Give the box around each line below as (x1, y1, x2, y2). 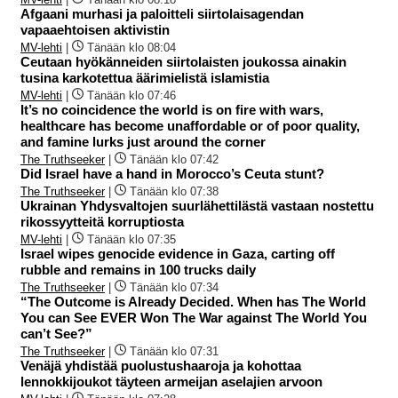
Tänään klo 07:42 (130, 153, 219, 167)
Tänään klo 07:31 (130, 345, 219, 359)
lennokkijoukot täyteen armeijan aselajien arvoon (20, 374, 322, 390)
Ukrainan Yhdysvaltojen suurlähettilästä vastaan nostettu (20, 198, 374, 214)
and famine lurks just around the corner (20, 134, 266, 150)
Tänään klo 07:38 (130, 185, 219, 199)
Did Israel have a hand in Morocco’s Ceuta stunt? (20, 166, 324, 182)
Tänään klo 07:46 (87, 89, 176, 103)
